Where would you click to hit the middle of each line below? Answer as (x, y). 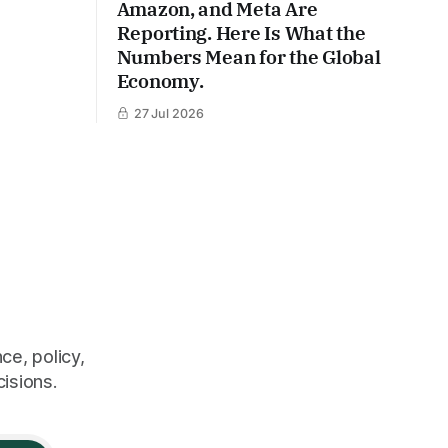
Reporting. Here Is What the (241, 32)
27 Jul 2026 (169, 113)
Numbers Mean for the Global (248, 56)
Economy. (160, 80)
